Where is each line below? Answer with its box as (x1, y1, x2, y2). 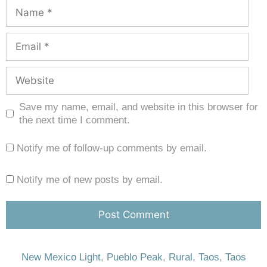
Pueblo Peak (106, 251, 163, 263)
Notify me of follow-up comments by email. (17, 142, 207, 154)
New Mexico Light (21, 251, 101, 263)
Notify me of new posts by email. (17, 173, 163, 185)
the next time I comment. (18, 114, 130, 126)
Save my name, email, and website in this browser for (18, 101, 258, 113)
